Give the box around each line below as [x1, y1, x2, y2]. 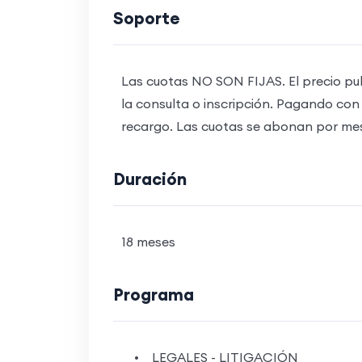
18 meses [120, 233, 175, 250]
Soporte [112, 6, 180, 29]
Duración [112, 167, 187, 190]
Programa [112, 283, 194, 305]
